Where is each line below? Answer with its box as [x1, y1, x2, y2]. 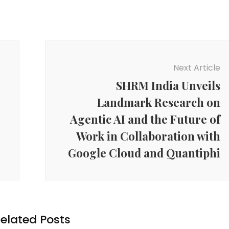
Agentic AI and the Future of [70, 111, 220, 127]
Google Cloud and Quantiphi [67, 145, 220, 161]
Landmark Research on [97, 94, 220, 110]
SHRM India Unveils [116, 77, 220, 93]
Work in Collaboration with [76, 128, 220, 144]
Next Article [173, 61, 220, 74]
